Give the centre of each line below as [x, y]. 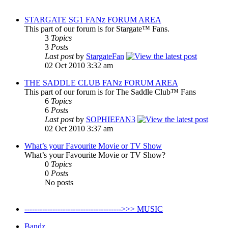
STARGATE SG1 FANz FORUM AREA [93, 20]
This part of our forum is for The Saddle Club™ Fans [110, 92]
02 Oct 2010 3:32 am [79, 65]
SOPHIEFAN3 [111, 119]
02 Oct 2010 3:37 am [79, 129]
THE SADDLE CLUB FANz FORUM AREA [101, 83]
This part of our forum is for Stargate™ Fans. [97, 29]
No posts [59, 182]
